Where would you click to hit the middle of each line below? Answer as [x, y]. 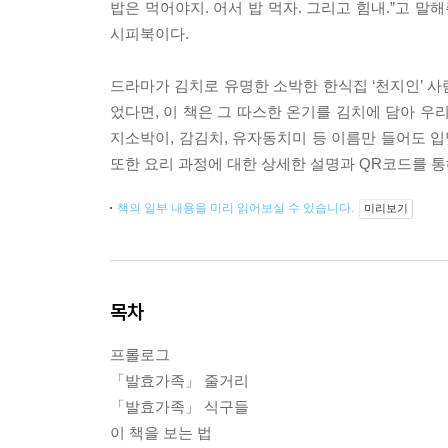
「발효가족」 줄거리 [179, 380]
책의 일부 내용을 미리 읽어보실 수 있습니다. [237, 208]
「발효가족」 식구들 [179, 406]
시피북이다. [149, 33]
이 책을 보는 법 [161, 432]
